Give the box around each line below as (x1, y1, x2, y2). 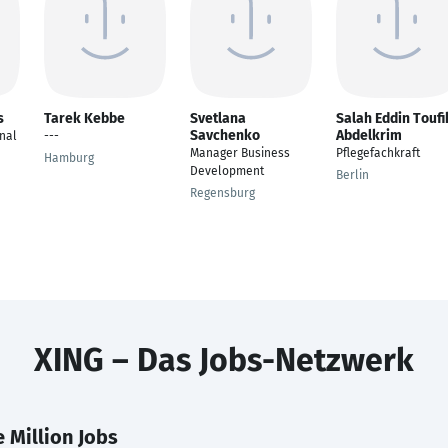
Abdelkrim (336, 127, 402, 144)
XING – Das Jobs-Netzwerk (34, 341, 414, 379)
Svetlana (190, 110, 246, 127)
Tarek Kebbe (44, 110, 125, 127)
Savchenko (190, 127, 260, 144)
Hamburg (44, 151, 94, 165)
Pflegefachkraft (336, 146, 420, 160)
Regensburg (190, 186, 255, 200)
